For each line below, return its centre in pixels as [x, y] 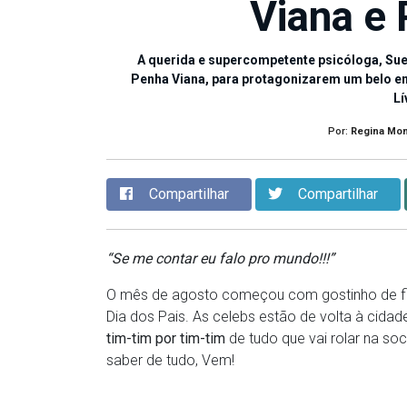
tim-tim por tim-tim [166, 339]
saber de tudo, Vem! [170, 361]
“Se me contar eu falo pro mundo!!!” [224, 259]
